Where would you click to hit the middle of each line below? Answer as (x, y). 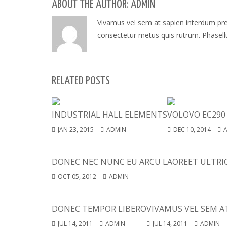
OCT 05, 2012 (77, 177)
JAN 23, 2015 (76, 129)
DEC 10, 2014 (192, 129)
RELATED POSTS (81, 81)
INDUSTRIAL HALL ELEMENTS (109, 115)
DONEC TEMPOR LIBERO (99, 209)
